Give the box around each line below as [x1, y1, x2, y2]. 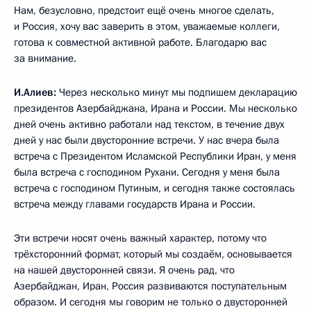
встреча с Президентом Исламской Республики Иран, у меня [14, 149, 296, 163]
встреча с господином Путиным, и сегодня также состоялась [14, 180, 295, 195]
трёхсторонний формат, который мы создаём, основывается [14, 246, 292, 261]
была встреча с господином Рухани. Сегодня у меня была [14, 165, 280, 179]
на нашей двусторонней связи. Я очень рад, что [14, 262, 235, 277]
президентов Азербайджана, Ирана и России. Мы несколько [14, 101, 297, 115]
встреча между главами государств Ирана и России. [14, 196, 255, 211]
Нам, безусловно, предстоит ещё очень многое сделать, [14, 3, 274, 17]
